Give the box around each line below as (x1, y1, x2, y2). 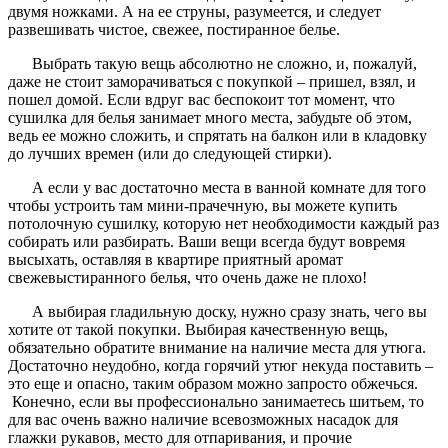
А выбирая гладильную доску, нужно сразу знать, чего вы (32, 302, 427, 320)
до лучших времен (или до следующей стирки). (8, 144, 332, 162)
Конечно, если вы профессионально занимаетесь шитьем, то (8, 392, 424, 410)
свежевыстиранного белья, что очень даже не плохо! (8, 268, 367, 286)
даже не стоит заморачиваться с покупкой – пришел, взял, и (8, 72, 416, 90)
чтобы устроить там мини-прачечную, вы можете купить (8, 196, 397, 214)
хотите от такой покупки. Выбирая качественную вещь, (8, 320, 388, 338)
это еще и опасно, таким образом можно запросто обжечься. (8, 374, 418, 392)
